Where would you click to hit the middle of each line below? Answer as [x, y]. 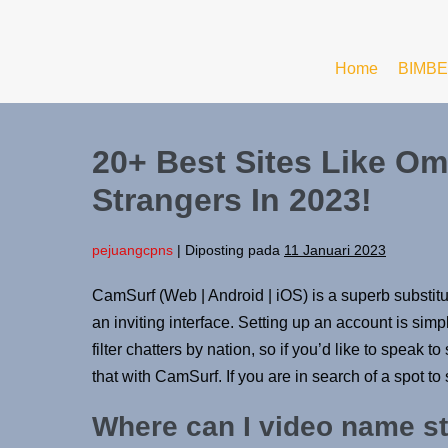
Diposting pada [232, 249]
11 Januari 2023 [335, 249]
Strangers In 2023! [232, 199]
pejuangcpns [132, 249]
